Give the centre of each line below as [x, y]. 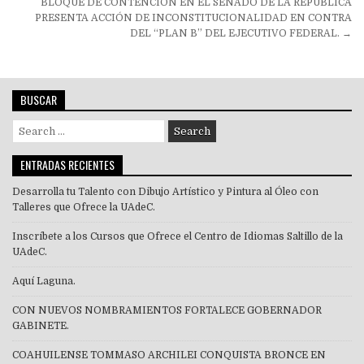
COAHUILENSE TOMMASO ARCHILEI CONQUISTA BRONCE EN [169, 355]
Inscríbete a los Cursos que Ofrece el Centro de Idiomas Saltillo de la [178, 237]
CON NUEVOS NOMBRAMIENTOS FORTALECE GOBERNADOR [167, 311]
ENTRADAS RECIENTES [67, 165]
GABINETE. [41, 326]
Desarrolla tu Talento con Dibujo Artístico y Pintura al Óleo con [165, 192]
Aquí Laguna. [44, 282]
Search [28, 126]
